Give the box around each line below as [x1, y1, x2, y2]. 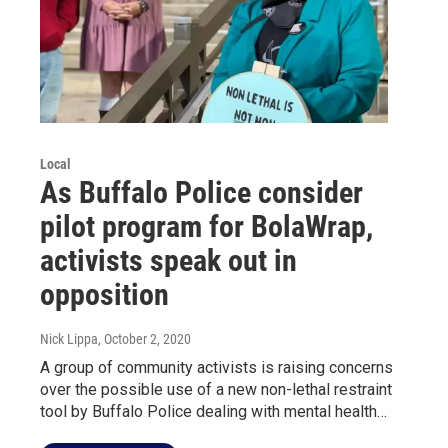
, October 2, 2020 [98, 330, 191, 347]
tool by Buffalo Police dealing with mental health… [40, 401, 387, 421]
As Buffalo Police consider [40, 174, 363, 210]
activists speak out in [40, 242, 297, 278]
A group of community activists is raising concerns [40, 357, 393, 377]
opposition [40, 276, 169, 312]
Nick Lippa [40, 330, 98, 347]
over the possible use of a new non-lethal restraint [40, 379, 392, 399]
